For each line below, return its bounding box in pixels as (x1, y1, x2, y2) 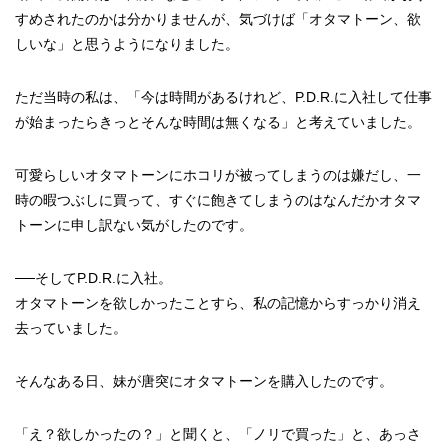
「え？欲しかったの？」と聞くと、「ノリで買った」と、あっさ (15, 426, 421, 442)
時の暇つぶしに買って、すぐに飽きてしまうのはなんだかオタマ (15, 192, 421, 208)
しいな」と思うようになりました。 (15, 36, 239, 52)
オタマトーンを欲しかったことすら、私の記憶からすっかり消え (15, 295, 421, 311)
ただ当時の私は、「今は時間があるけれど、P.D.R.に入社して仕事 (15, 89, 432, 105)
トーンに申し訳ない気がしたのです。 (15, 217, 253, 233)
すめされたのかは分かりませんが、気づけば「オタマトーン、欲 (15, 11, 421, 27)
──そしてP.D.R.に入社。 (15, 270, 172, 286)
